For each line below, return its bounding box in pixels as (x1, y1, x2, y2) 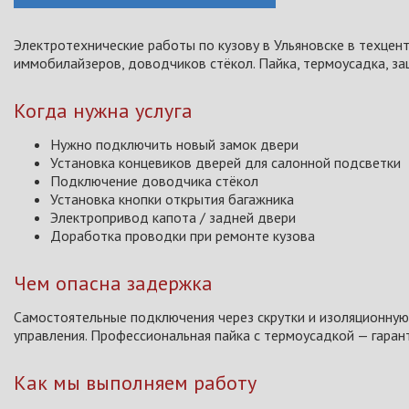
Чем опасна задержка (14, 270, 213, 296)
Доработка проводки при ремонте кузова (50, 226, 315, 245)
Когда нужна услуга (14, 98, 193, 123)
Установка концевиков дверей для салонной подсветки (50, 153, 401, 172)
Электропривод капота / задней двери (50, 208, 296, 226)
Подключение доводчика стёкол (50, 172, 258, 190)
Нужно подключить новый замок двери (50, 135, 299, 153)
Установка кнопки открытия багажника (50, 190, 294, 208)
